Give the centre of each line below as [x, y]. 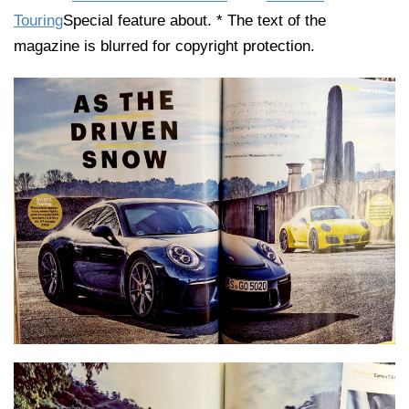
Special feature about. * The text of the [194, 21]
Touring [38, 21]
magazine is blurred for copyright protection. [164, 46]
